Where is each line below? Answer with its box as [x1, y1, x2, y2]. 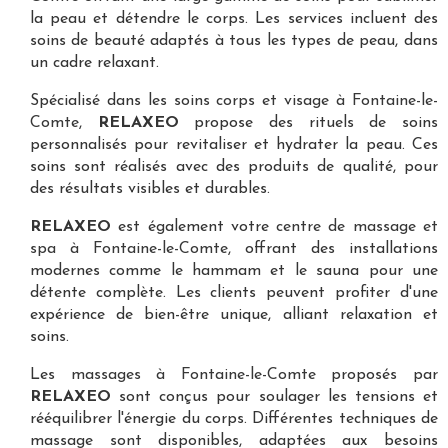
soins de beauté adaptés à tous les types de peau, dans [30, 32, 438, 49]
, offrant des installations [228, 240, 438, 257]
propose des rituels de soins [178, 114, 438, 131]
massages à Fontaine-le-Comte [70, 366, 316, 383]
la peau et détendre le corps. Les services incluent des [30, 10, 438, 27]
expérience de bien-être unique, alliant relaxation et [30, 306, 438, 323]
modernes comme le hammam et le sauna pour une [30, 262, 438, 279]
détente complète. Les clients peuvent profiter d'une [30, 284, 438, 301]
